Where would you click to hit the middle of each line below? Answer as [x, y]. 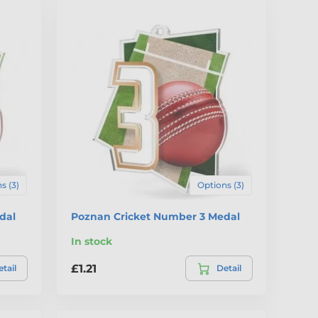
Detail [229, 268]
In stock [92, 242]
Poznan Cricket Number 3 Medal [156, 217]
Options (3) [220, 185]
